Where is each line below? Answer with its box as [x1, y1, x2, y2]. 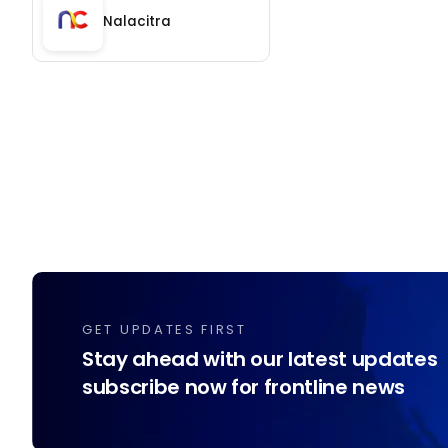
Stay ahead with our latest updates [82, 345, 438, 374]
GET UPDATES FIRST [82, 320, 247, 340]
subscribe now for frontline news [82, 373, 405, 402]
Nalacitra [103, 11, 171, 31]
